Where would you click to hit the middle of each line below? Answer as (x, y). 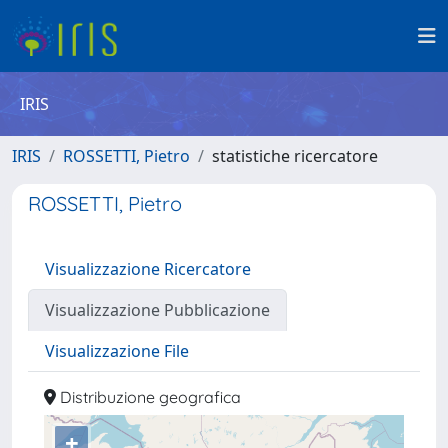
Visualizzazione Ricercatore (148, 269)
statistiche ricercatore (295, 156)
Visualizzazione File (117, 351)
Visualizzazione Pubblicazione (157, 310)
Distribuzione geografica (148, 397)
